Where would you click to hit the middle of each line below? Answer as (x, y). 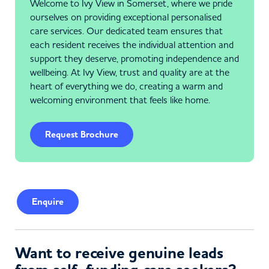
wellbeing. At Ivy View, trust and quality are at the (130, 72)
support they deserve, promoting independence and (134, 58)
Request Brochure (82, 134)
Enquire (48, 202)
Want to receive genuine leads (119, 253)
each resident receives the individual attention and (132, 44)
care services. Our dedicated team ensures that (126, 31)
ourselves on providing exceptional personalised (126, 17)
